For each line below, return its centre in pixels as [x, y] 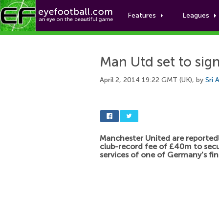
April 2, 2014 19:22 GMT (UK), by [153, 80]
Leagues [196, 15]
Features [142, 15]
